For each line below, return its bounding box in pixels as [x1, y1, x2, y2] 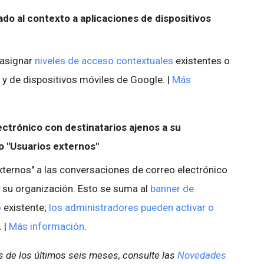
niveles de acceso [35, 55, 114, 67]
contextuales [116, 55, 173, 67]
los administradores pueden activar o [49, 202, 214, 213]
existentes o [173, 55, 230, 67]
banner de [150, 183, 194, 194]
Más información [9, 220, 84, 232]
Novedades [177, 249, 226, 261]
